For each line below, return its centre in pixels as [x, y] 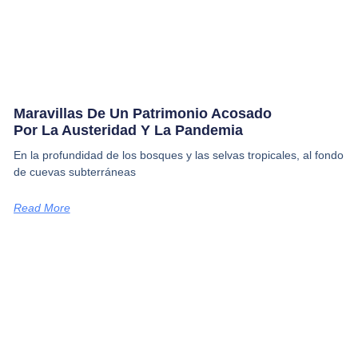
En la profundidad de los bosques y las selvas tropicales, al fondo [178, 155]
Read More [42, 207]
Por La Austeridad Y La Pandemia [128, 130]
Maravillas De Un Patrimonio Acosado [142, 113]
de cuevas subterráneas [74, 171]
